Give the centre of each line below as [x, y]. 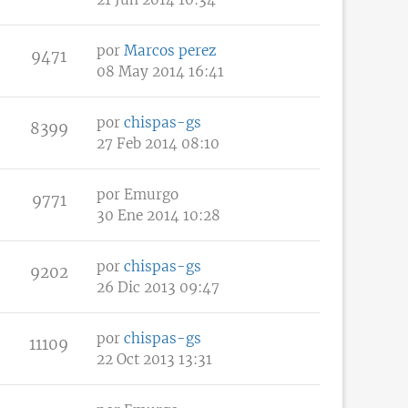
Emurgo [151, 194]
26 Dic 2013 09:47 [158, 287]
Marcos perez [170, 50]
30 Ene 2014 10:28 [158, 215]
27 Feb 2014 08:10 [158, 143]
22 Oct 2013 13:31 [154, 359]
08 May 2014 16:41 [160, 71]
